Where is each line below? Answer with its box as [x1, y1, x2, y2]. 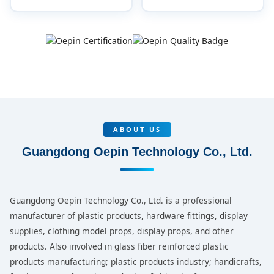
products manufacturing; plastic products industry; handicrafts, [10, 256, 262, 267]
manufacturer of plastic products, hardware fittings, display [10, 210, 248, 221]
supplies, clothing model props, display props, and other [10, 225, 234, 237]
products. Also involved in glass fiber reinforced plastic [10, 240, 229, 252]
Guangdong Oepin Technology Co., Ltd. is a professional [10, 194, 232, 206]
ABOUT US [113, 125, 161, 134]
